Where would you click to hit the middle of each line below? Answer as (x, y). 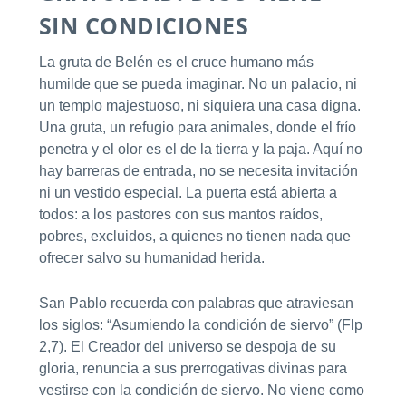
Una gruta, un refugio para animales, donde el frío (197, 128)
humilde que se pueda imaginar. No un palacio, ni (198, 84)
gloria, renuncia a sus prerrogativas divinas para (193, 368)
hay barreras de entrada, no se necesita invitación (198, 171)
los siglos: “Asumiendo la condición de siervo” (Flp (200, 324)
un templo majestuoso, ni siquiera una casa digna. (199, 106)
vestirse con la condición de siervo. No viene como (201, 390)
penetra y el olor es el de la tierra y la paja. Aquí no (200, 150)
